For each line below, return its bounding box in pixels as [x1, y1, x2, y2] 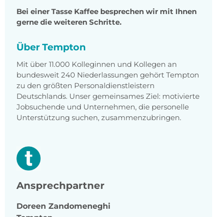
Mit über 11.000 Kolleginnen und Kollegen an [16, 60, 177, 69]
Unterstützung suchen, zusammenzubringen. [16, 113, 181, 123]
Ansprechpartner [16, 180, 105, 192]
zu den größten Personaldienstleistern [16, 81, 155, 91]
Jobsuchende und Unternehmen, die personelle [16, 102, 189, 112]
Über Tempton [16, 41, 86, 53]
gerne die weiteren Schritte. [16, 17, 122, 27]
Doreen [16, 201, 46, 211]
